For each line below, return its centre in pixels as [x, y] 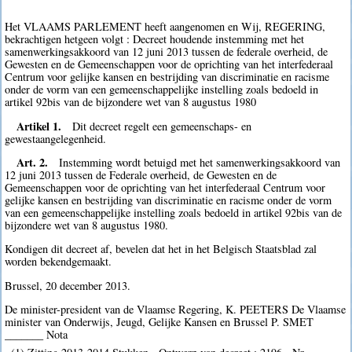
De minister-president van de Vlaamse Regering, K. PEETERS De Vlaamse [176, 310]
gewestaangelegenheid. [56, 138]
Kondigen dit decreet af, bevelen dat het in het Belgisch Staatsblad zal [161, 249]
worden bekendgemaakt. [59, 262]
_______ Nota [37, 335]
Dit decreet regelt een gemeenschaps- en [162, 126]
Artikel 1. [38, 126]
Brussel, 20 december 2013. [68, 285]
